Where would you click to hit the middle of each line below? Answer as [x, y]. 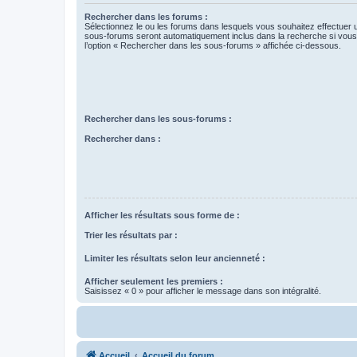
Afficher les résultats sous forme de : [162, 216]
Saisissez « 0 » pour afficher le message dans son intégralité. [203, 290]
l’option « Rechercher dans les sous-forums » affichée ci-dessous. [213, 45]
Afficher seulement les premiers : [154, 281]
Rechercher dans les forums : [146, 16]
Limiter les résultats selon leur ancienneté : [175, 258]
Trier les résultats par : [131, 235]
